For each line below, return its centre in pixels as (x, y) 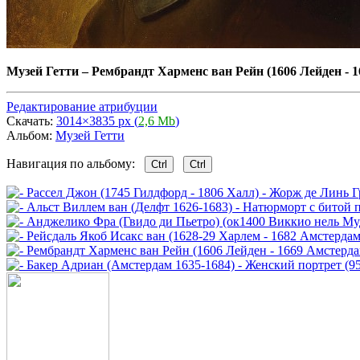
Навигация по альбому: (76, 163)
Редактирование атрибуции (82, 106)
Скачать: (31, 121)
